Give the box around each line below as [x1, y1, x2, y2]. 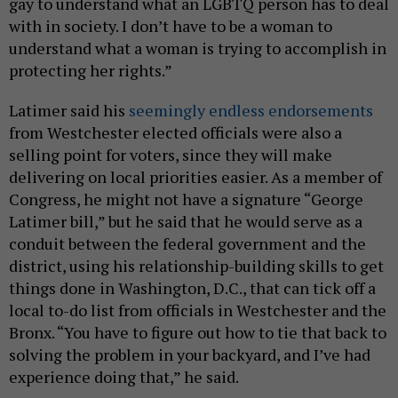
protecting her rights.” [9, 60, 172, 82]
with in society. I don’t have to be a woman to [9, 15, 332, 37]
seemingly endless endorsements [129, 99, 373, 122]
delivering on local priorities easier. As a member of [9, 166, 382, 188]
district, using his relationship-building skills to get [9, 255, 384, 277]
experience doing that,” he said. [9, 366, 239, 388]
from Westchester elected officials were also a [9, 122, 342, 144]
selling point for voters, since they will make [9, 144, 332, 166]
